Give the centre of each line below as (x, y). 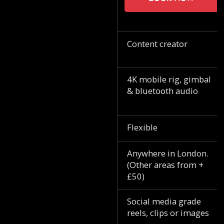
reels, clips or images (168, 212)
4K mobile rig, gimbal (169, 79)
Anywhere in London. (167, 153)
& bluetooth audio (162, 91)
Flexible (142, 127)
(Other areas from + (165, 165)
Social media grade (164, 201)
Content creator (157, 43)
